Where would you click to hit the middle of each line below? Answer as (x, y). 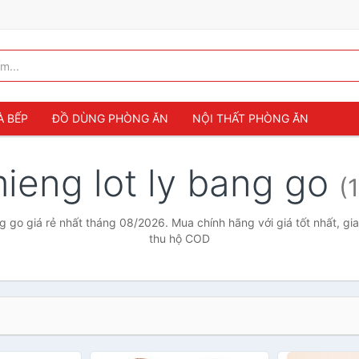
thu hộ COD (179, 238)
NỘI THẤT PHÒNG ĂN (250, 118)
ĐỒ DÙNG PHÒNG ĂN (110, 118)
